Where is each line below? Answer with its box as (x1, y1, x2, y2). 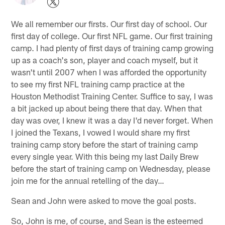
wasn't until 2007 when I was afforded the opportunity (11, 66, 207, 77)
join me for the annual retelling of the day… (11, 175, 165, 185)
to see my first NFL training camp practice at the (11, 78, 185, 89)
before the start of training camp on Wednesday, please (11, 163, 211, 173)
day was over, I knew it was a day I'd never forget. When (11, 115, 213, 125)
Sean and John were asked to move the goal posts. (11, 195, 197, 205)
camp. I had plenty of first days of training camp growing (11, 42, 214, 53)
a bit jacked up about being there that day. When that (11, 102, 202, 113)
